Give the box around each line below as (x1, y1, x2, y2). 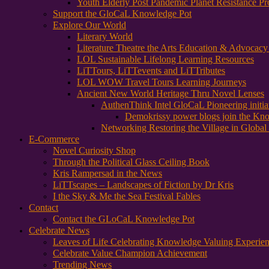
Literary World (77, 31, 133, 41)
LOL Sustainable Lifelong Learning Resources (77, 54, 254, 64)
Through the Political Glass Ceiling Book (53, 157, 210, 167)
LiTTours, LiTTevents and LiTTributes (77, 65, 225, 76)
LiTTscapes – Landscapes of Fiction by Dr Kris (53, 180, 234, 190)
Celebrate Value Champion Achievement (53, 248, 207, 258)
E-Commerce (29, 134, 79, 144)
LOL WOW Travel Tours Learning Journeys (77, 77, 246, 87)
